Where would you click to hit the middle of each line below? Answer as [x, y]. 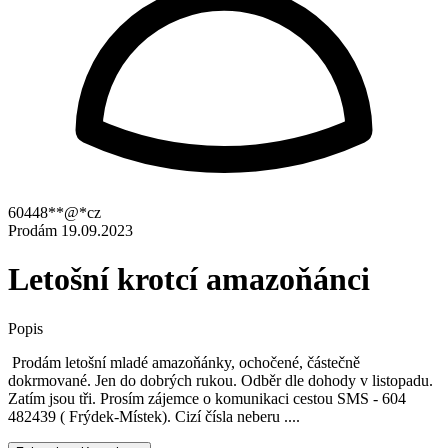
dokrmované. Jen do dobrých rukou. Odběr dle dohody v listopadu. [220, 380]
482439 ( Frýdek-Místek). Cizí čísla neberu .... [156, 416]
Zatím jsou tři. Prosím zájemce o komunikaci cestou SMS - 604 [207, 398]
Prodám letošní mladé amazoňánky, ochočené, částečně [184, 362]
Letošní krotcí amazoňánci [189, 279]
